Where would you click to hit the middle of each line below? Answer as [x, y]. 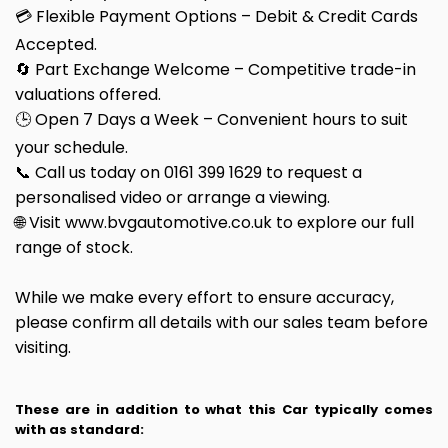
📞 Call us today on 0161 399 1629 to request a [188, 173]
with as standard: [79, 430]
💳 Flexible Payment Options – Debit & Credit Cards [216, 17]
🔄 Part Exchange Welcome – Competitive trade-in [215, 70]
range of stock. [74, 248]
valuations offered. [88, 95]
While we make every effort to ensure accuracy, [204, 298]
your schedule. [71, 148]
